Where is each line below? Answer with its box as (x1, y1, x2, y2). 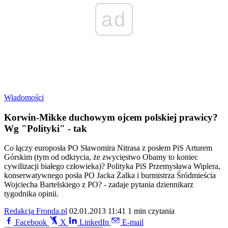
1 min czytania (128, 207, 175, 216)
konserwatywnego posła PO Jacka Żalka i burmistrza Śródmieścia (4, 171, 216, 180)
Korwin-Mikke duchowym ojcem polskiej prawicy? (4, 111, 218, 123)
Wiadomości (4, 93, 44, 102)
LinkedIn (79, 218, 109, 227)
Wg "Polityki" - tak (4, 123, 87, 134)
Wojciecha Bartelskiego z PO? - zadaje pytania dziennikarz (4, 180, 193, 189)
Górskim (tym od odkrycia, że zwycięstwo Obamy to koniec (4, 153, 198, 162)
